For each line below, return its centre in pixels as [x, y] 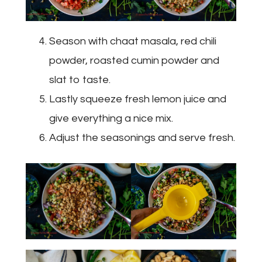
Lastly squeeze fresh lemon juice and [138, 99]
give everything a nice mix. [111, 119]
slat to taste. [81, 80]
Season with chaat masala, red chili [133, 42]
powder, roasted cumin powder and [134, 61]
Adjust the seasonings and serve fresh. [142, 138]
